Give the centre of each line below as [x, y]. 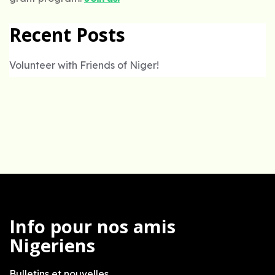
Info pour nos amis [92, 227]
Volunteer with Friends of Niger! [84, 65]
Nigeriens [52, 246]
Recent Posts [67, 35]
